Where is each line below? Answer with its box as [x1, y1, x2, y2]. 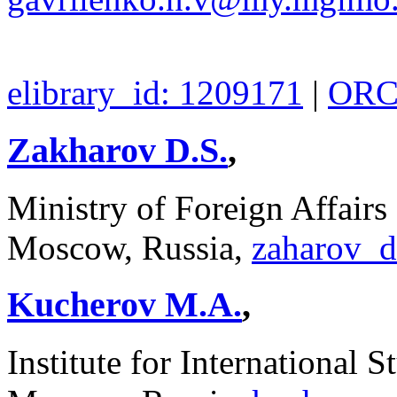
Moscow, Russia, [7, 228, 252, 267]
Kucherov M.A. [7, 284, 242, 325]
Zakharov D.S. [7, 129, 228, 170]
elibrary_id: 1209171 [7, 74, 303, 113]
